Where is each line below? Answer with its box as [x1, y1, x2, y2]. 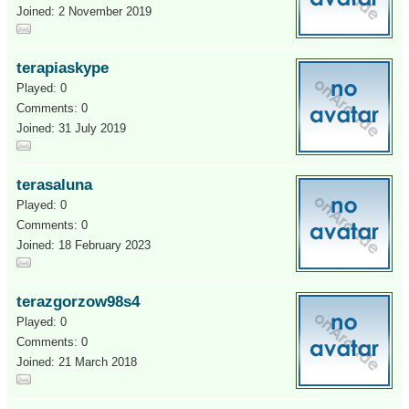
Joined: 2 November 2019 [16, 5, 152, 18]
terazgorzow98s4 [16, 293, 140, 310]
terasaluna [16, 176, 92, 194]
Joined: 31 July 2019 [16, 121, 126, 135]
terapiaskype [16, 59, 109, 77]
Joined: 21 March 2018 [16, 355, 137, 369]
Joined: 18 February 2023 [16, 238, 151, 252]
